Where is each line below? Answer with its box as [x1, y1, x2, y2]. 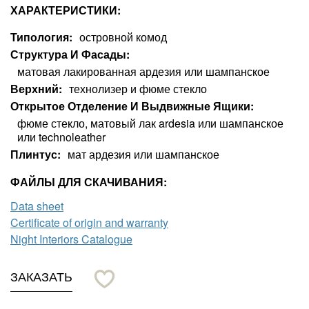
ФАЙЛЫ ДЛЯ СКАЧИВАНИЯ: [10, 173, 167, 190]
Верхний [10, 80, 59, 97]
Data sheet [10, 197, 63, 214]
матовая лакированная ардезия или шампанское [17, 63, 270, 79]
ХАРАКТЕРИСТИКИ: [10, 2, 121, 19]
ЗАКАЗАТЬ [10, 266, 72, 285]
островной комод [79, 28, 167, 45]
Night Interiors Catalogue [10, 230, 132, 247]
